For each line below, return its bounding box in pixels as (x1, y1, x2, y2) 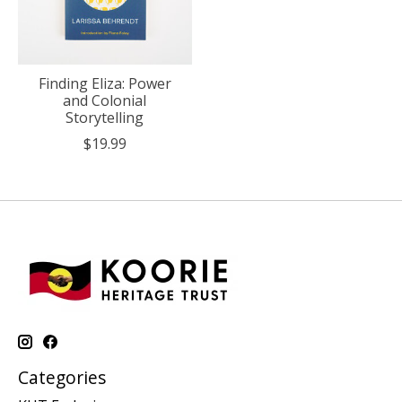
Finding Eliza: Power (38, 73, 171, 93)
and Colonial (63, 90, 147, 110)
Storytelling (66, 107, 144, 127)
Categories (18, 364, 106, 389)
